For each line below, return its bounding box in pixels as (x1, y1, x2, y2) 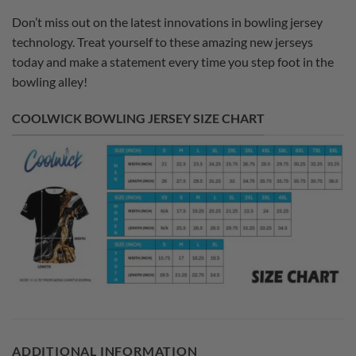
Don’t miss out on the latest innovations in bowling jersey (12, 14, 323, 30)
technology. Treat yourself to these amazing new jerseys (12, 34, 313, 50)
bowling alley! (12, 74, 87, 90)
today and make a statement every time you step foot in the (12, 54, 334, 70)
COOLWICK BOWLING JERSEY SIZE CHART (12, 110, 265, 126)
